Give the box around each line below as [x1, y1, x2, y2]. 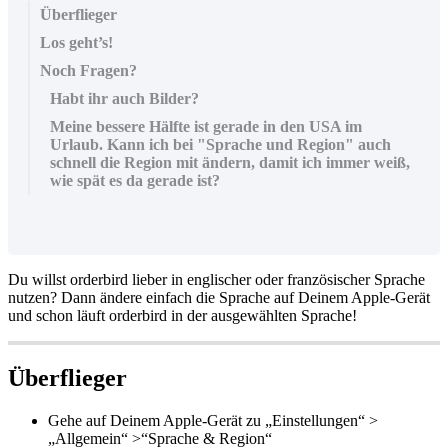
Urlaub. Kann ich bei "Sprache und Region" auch [50, 135, 391, 153]
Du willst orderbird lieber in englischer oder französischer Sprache [8, 270, 425, 288]
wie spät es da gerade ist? [50, 171, 220, 189]
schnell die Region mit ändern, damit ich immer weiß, [50, 153, 410, 171]
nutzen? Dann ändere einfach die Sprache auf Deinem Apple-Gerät [8, 288, 430, 306]
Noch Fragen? [40, 61, 137, 79]
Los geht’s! [40, 33, 113, 51]
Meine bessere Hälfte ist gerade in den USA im [50, 117, 362, 135]
